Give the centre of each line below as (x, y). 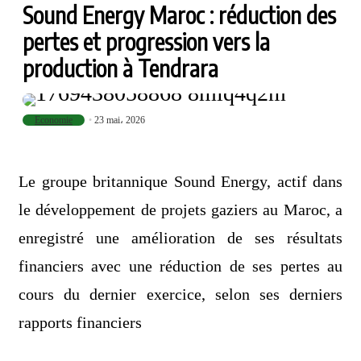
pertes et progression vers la (146, 42)
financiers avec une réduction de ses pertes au (180, 266)
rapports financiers (80, 323)
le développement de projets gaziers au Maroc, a (180, 210)
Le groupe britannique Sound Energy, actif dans (180, 182)
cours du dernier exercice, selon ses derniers (180, 295)
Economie (54, 120)
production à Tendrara (120, 68)
